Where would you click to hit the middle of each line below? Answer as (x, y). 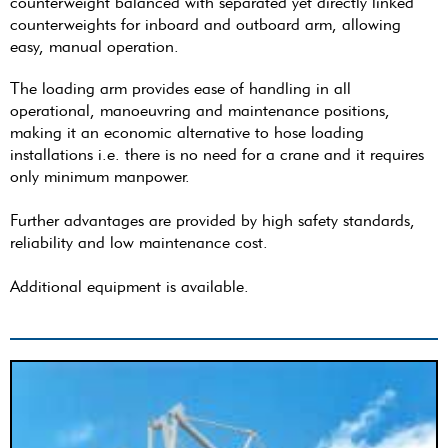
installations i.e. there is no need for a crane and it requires (217, 154)
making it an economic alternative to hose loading (187, 132)
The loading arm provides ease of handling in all (180, 88)
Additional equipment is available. (129, 286)
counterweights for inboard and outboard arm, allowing (205, 24)
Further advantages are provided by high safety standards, (212, 220)
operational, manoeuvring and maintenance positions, (200, 110)
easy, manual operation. (94, 46)
